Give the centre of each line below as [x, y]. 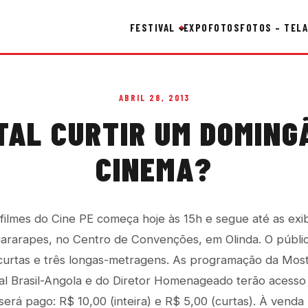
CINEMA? [154, 168]
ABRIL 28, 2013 [154, 98]
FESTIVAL [152, 27]
